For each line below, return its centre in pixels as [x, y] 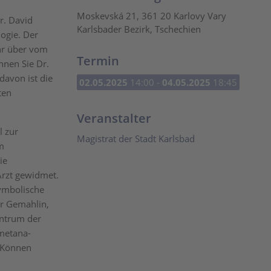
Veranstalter [114, 118]
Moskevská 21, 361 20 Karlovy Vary [152, 16]
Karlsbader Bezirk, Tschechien [139, 29]
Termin [98, 61]
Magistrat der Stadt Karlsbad [136, 139]
